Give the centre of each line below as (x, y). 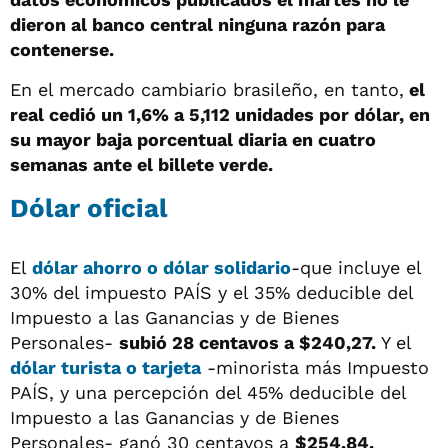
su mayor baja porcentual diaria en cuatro (193, 139)
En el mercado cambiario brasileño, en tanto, (207, 89)
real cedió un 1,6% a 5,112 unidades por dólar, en (220, 114)
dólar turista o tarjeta (105, 367)
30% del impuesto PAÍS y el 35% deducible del (211, 292)
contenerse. (62, 49)
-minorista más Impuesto (315, 367)
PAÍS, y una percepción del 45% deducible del (208, 392)
